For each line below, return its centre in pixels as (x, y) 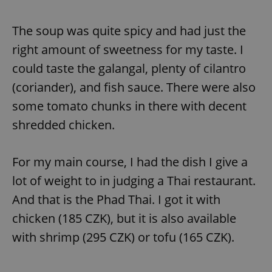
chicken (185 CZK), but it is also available (124, 218)
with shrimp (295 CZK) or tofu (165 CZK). (123, 237)
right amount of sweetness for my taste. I (128, 49)
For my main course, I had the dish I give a (130, 161)
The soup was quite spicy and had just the (129, 30)
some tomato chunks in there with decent (129, 106)
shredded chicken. (63, 124)
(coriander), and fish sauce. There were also (134, 87)
